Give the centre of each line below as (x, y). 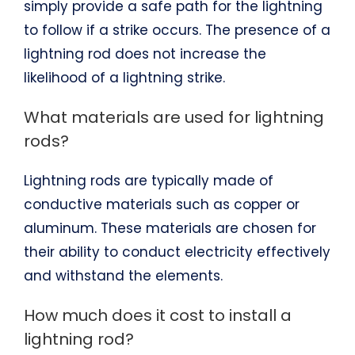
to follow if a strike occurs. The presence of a (177, 30)
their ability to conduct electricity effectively (177, 252)
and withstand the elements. (123, 275)
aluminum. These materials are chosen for (170, 228)
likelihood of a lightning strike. (124, 77)
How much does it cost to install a (157, 315)
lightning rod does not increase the (145, 53)
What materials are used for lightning (174, 117)
